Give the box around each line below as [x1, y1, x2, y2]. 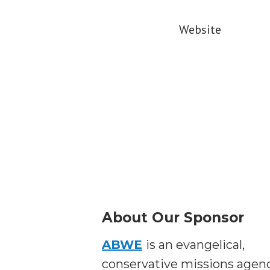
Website [179, 22, 221, 38]
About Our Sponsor [102, 209, 244, 227]
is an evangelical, [146, 237, 245, 253]
